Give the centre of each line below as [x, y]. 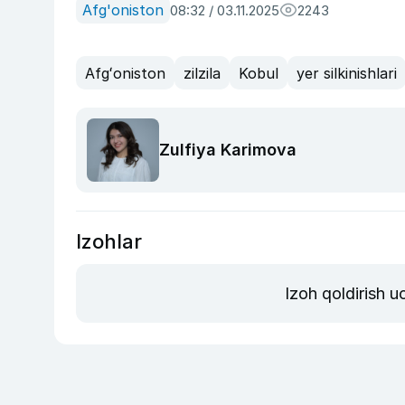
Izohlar [109, 241]
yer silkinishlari [347, 73]
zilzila [202, 73]
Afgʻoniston [125, 73]
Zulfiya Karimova [228, 150]
